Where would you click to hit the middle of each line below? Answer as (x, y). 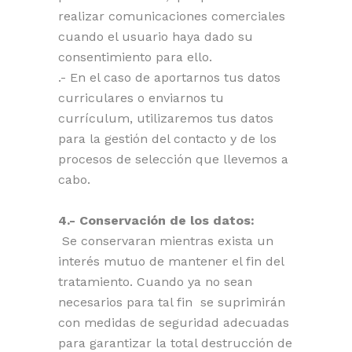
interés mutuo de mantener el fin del (171, 261)
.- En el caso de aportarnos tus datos (169, 77)
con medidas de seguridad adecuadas (174, 323)
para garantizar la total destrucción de (175, 343)
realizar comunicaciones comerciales (172, 16)
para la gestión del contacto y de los (167, 139)
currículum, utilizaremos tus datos (166, 118)
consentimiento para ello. (135, 57)
